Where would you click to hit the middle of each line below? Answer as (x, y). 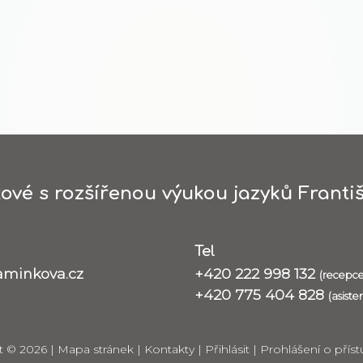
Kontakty (169, 349)
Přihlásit (227, 349)
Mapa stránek (96, 349)
